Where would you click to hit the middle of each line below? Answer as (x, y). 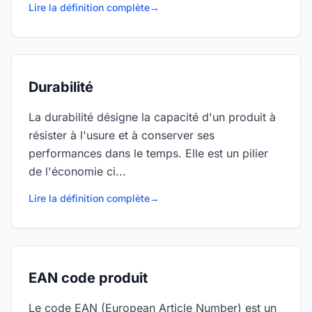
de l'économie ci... (77, 171)
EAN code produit (88, 278)
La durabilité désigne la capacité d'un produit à (152, 117)
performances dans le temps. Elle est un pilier (148, 153)
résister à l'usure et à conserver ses (122, 135)
